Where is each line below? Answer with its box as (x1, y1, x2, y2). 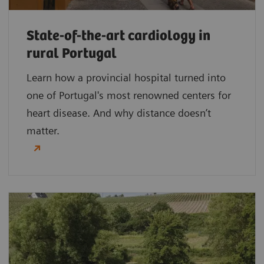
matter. (27, 124, 60, 137)
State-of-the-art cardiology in (27, 28, 210, 45)
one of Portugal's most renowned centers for (27, 89, 231, 102)
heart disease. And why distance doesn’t (27, 107, 211, 120)
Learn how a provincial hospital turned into (27, 71, 226, 84)
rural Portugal (27, 46, 120, 62)
